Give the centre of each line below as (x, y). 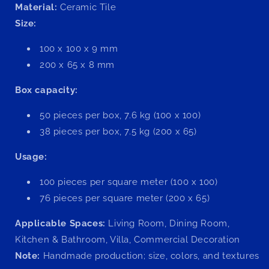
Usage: (33, 156)
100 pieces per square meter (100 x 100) (129, 182)
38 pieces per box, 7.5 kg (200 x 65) (118, 131)
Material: (38, 7)
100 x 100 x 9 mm (79, 48)
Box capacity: (47, 90)
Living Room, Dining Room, (168, 223)
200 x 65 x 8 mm (77, 65)
